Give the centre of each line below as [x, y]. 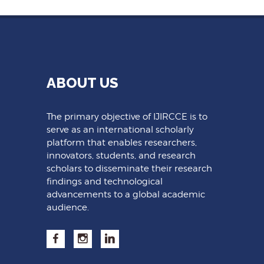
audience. [68, 207]
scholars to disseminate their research [129, 168]
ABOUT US [82, 82]
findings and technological [105, 181]
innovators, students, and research [121, 155]
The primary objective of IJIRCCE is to [127, 116]
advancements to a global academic [126, 194]
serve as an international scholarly [120, 129]
